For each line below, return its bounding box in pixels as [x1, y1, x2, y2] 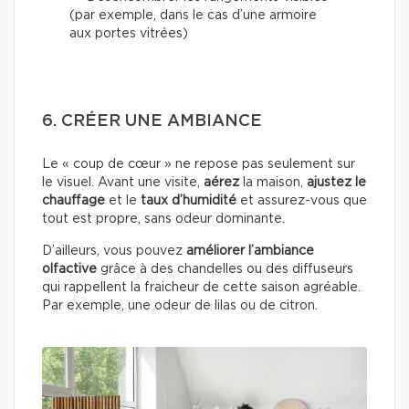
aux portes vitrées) [69, 26, 188, 40]
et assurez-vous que [236, 194, 367, 207]
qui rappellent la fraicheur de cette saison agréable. [42, 280, 361, 294]
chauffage [42, 194, 105, 207]
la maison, [239, 175, 307, 189]
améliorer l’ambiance [186, 244, 314, 257]
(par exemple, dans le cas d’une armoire [69, 8, 317, 22]
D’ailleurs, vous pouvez [42, 244, 186, 257]
